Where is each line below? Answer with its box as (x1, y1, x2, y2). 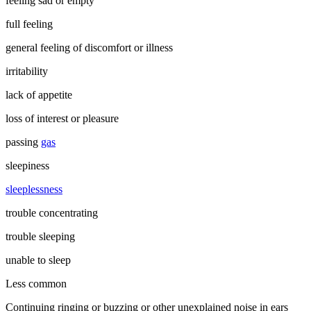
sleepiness (6, 159, 49, 171)
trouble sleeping (6, 230, 75, 242)
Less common (6, 277, 67, 289)
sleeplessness (6, 183, 62, 195)
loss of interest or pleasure (6, 112, 119, 124)
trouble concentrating (6, 206, 98, 219)
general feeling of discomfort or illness (6, 41, 173, 53)
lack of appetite (6, 88, 72, 101)
